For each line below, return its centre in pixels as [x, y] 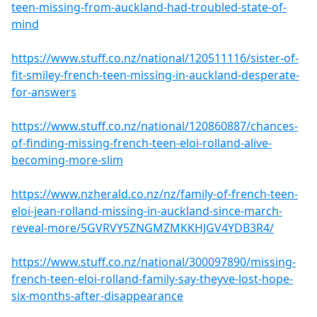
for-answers [44, 92]
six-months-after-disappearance [97, 296]
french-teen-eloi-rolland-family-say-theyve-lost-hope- [152, 279]
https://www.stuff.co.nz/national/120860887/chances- [155, 126]
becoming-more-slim [67, 160]
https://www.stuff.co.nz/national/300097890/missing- [154, 262]
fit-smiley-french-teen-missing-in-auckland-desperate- [155, 75]
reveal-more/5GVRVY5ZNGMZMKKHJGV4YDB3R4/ [143, 228]
